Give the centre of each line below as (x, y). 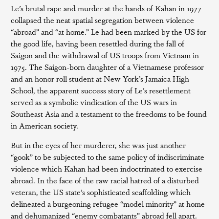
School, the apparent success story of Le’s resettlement (101, 90)
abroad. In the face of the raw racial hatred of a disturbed (105, 180)
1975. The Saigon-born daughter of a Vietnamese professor (108, 67)
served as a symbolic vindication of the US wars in (94, 102)
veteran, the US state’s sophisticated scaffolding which (101, 192)
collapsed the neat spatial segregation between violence (103, 20)
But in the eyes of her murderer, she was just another (99, 145)
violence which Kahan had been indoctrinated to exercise (107, 168)
